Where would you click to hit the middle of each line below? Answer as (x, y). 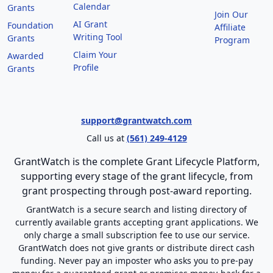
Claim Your (95, 55)
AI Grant (90, 24)
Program (232, 40)
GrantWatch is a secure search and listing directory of (136, 210)
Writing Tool (98, 37)
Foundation (30, 26)
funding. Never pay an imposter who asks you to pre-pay (136, 261)
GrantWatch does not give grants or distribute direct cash (136, 248)
